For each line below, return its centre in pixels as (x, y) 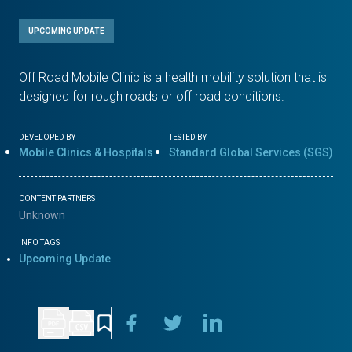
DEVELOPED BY (47, 137)
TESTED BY (188, 137)
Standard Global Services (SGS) (251, 152)
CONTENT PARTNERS (57, 198)
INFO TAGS (39, 242)
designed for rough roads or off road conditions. (152, 96)
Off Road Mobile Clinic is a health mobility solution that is (173, 77)
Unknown (42, 215)
